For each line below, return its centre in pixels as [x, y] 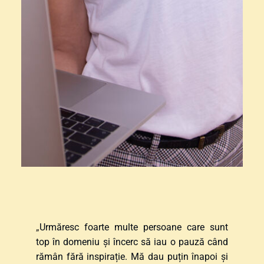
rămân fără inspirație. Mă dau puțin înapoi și [132, 256]
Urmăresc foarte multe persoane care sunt [134, 227]
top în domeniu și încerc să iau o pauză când [132, 242]
